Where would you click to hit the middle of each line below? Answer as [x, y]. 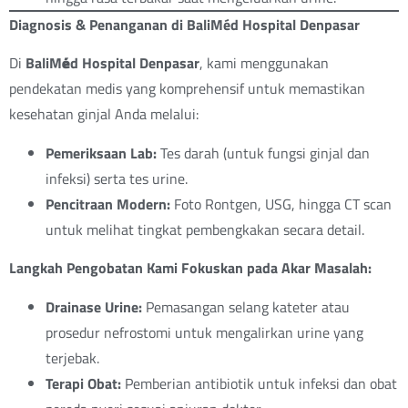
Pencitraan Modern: [108, 204]
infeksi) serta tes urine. [117, 178]
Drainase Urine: [94, 306]
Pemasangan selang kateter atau [246, 306]
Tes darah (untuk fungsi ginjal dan [263, 153]
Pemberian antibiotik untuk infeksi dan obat [259, 383]
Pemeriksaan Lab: [101, 153]
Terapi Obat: [83, 383]
